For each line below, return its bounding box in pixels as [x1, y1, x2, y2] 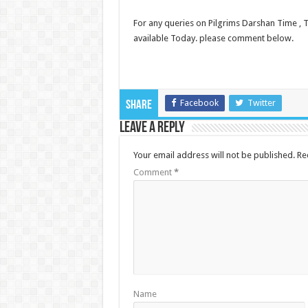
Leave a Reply [119, 120, 185, 137]
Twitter [247, 98, 276, 109]
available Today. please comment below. [133, 33, 294, 44]
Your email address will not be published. [133, 150, 295, 161]
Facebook [179, 98, 219, 109]
